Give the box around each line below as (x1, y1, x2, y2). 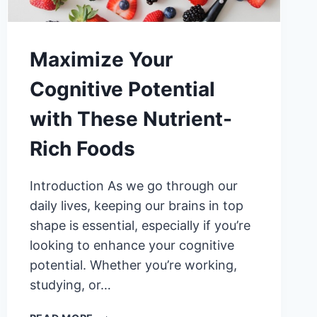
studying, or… (29, 277, 111, 293)
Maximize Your (29, 47, 173, 72)
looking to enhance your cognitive (29, 238, 234, 253)
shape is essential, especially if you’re (29, 218, 250, 234)
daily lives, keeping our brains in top (29, 198, 243, 214)
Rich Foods (29, 137, 135, 161)
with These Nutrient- (29, 107, 232, 132)
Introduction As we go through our (29, 178, 238, 194)
